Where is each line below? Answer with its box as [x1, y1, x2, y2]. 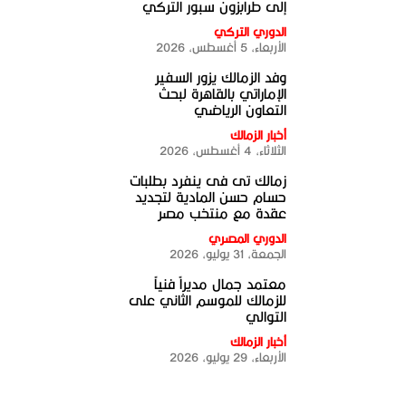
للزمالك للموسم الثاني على [128, 289, 286, 312]
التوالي [245, 305, 286, 328]
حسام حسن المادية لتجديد [134, 186, 286, 208]
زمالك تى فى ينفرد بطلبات [129, 169, 286, 192]
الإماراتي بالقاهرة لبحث [158, 82, 286, 105]
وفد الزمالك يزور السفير [154, 66, 286, 89]
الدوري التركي [213, 22, 286, 42]
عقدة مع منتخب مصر [157, 202, 286, 225]
